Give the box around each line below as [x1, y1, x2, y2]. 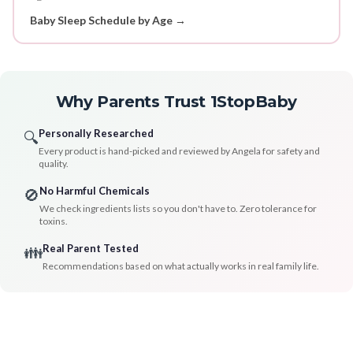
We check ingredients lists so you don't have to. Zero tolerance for [39, 203, 317, 215]
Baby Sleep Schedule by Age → [29, 13, 186, 27]
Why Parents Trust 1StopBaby [55, 92, 298, 112]
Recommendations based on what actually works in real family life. [43, 260, 319, 273]
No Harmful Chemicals [39, 184, 150, 198]
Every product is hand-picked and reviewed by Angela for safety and [39, 145, 320, 158]
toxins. [39, 215, 68, 228]
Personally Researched [39, 127, 154, 140]
